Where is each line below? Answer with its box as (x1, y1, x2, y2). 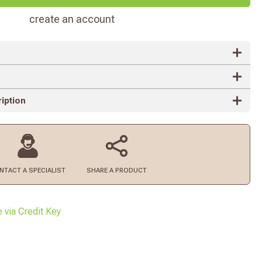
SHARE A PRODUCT (86, 167, 147, 175)
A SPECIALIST (23, 167, 66, 175)
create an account (29, 13, 115, 26)
